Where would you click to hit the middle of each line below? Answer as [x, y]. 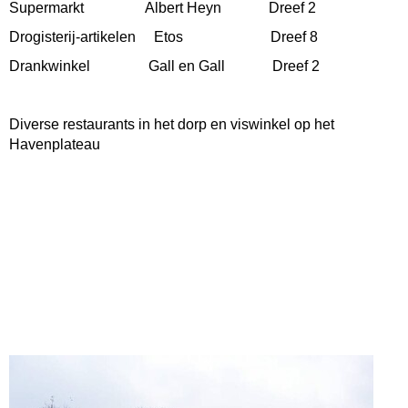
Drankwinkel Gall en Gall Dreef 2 [164, 66]
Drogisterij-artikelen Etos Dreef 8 [163, 37]
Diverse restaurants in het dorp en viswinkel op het [172, 124]
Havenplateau [55, 144]
